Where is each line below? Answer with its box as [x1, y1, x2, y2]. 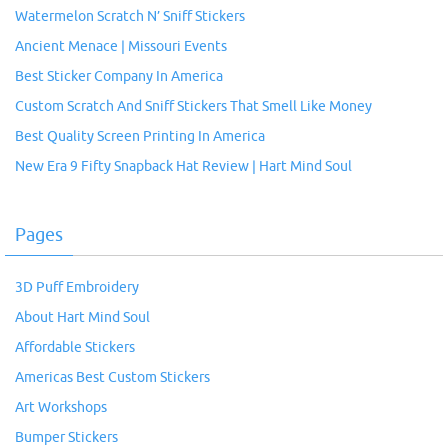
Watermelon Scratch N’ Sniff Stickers [15, 7, 245, 25]
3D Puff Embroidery [15, 278, 139, 296]
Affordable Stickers [15, 338, 135, 356]
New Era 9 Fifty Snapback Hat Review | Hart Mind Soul [15, 157, 352, 175]
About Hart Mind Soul [15, 308, 150, 326]
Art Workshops [15, 398, 107, 416]
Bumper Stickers [15, 428, 118, 446]
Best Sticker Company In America [15, 67, 223, 85]
